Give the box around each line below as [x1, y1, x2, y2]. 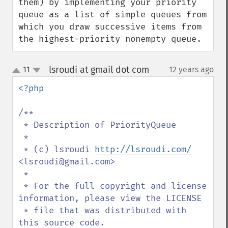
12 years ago [169, 65, 214, 74]
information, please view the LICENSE [18, 193, 202, 204]
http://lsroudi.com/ [95, 144, 191, 155]
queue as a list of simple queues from [18, 9, 207, 20]
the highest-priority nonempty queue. [18, 34, 202, 44]
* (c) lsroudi [23, 144, 95, 155]
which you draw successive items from [18, 21, 202, 32]
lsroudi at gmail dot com [48, 64, 149, 75]
